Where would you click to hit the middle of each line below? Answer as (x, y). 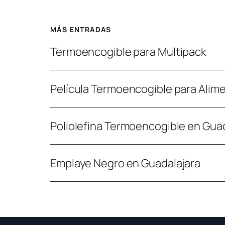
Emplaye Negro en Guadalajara (126, 163)
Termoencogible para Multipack (129, 51)
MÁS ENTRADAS (81, 30)
